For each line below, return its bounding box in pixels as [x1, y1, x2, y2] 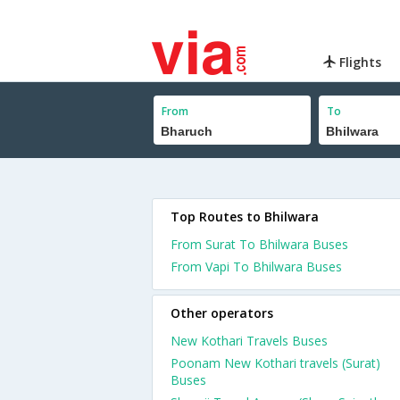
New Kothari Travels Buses [171, 332, 328, 349]
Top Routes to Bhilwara [171, 208, 319, 225]
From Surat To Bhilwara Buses [171, 236, 348, 253]
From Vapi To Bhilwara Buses [171, 258, 342, 275]
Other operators [171, 304, 273, 321]
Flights [336, 54, 382, 71]
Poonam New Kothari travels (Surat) [171, 354, 380, 371]
